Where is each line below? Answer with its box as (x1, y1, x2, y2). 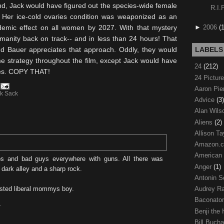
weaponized (117, 12, 155, 20)
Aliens (194, 118, 214, 126)
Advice (194, 96, 216, 103)
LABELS (195, 45, 223, 54)
